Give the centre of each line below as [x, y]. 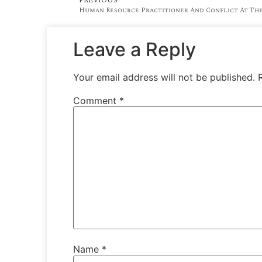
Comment [96, 100]
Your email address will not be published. [164, 77]
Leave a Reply [135, 49]
